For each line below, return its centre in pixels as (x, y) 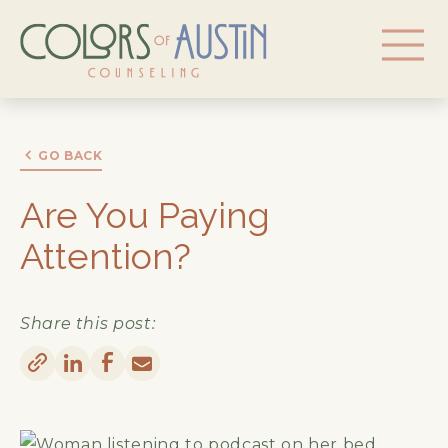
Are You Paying (145, 214)
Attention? (105, 255)
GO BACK (70, 155)
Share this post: (88, 323)
